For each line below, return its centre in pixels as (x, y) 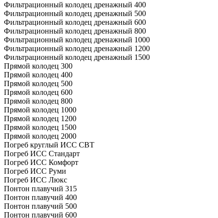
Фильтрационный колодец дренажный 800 (75, 31)
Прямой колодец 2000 (40, 136)
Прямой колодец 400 (38, 74)
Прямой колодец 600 (38, 92)
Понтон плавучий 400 (40, 197)
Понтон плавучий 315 (40, 188)
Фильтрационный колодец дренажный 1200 (77, 48)
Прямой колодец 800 (38, 101)
